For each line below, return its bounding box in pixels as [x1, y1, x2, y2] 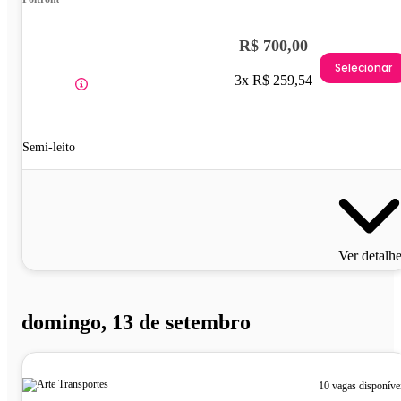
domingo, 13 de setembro [21, 310, 251, 334]
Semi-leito [22, 140, 75, 154]
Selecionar [335, 60, 392, 76]
